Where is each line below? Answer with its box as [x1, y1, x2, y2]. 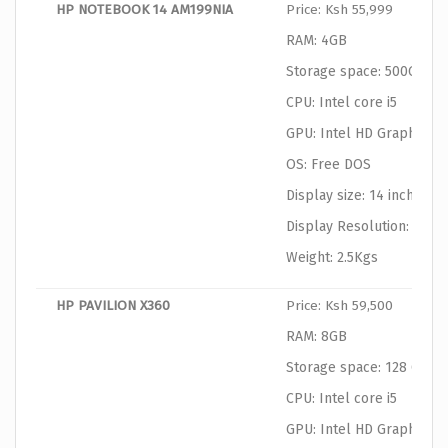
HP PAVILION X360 [56, 297, 170, 315]
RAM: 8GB [286, 328, 347, 346]
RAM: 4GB [286, 32, 347, 50]
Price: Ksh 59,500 [286, 297, 393, 315]
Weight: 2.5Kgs [286, 249, 378, 267]
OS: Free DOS [286, 156, 371, 174]
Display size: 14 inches [286, 187, 429, 205]
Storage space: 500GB [286, 63, 426, 81]
